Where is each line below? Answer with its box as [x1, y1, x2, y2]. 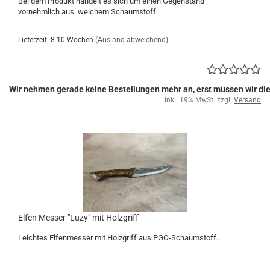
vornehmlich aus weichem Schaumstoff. [18, 7, 158, 16]
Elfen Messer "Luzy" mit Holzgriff [18, 213, 139, 222]
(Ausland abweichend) [95, 36, 168, 44]
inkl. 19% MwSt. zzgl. [165, 96, 234, 104]
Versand [234, 96, 261, 104]
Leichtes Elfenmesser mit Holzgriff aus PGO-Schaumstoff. [18, 233, 218, 242]
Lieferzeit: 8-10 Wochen [18, 36, 93, 44]
